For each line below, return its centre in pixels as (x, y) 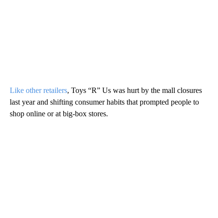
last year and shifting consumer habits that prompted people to (104, 102)
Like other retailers (38, 90)
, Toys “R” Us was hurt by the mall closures (135, 90)
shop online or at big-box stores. (59, 113)
